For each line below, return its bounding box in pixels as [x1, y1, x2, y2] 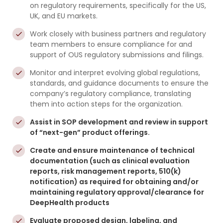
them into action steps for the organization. [30, 99, 183, 109]
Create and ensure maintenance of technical [30, 145, 195, 155]
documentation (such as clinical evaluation [30, 156, 190, 166]
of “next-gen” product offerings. [30, 127, 150, 137]
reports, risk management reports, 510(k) [30, 166, 181, 176]
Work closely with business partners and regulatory [30, 29, 206, 39]
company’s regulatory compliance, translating [30, 89, 191, 99]
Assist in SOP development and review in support [30, 117, 208, 127]
